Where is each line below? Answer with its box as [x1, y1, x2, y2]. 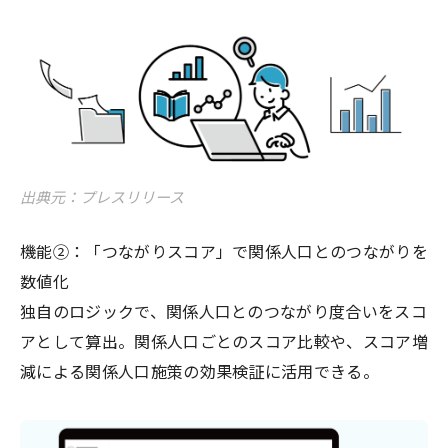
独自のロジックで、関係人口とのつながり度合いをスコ [20, 303, 428, 323]
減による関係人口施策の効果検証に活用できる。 [20, 363, 380, 383]
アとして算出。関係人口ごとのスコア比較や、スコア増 [20, 333, 429, 353]
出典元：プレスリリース [20, 189, 184, 208]
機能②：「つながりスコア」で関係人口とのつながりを [20, 243, 429, 263]
